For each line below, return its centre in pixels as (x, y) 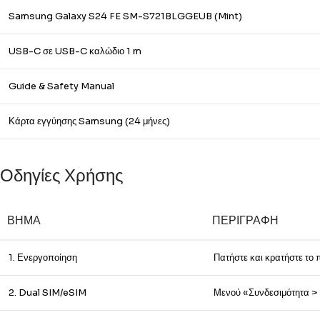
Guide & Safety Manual (61, 86)
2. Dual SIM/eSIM (47, 292)
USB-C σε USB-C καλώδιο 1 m (75, 51)
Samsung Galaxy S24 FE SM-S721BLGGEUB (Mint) (125, 16)
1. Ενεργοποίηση (43, 257)
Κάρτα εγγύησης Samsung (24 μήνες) (89, 121)
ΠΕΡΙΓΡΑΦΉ (245, 220)
